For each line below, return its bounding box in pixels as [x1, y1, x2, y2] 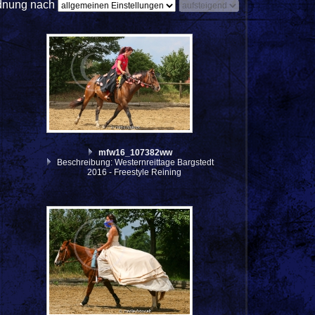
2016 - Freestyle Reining [86, 167, 181, 177]
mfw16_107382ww [98, 147, 172, 157]
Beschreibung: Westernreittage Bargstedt [54, 157, 214, 167]
